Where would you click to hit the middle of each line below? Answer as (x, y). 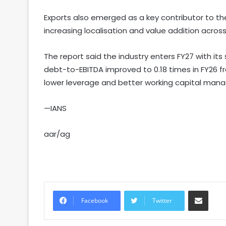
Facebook (95, 201)
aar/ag (57, 134)
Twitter (162, 201)
